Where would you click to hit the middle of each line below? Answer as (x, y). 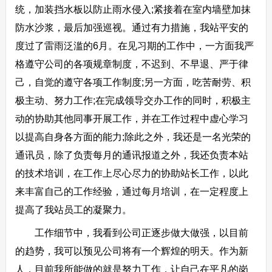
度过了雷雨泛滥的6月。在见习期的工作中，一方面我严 (134, 46)
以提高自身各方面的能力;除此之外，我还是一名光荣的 (133, 137)
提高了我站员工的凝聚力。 (73, 210)
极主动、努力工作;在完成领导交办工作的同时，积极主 (133, 100)
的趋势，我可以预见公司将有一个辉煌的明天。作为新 (131, 251)
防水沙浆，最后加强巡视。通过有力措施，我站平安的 (131, 28)
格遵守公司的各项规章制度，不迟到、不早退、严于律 (131, 64)
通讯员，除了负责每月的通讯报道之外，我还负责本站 (131, 155)
